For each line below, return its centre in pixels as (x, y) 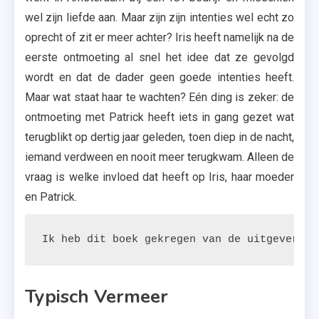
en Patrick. (51, 197)
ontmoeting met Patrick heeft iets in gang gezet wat (159, 117)
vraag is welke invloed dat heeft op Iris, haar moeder (159, 177)
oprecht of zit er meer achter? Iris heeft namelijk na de (159, 37)
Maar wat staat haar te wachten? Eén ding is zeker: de (159, 97)
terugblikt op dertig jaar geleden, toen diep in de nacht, (159, 137)
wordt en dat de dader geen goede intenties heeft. (159, 77)
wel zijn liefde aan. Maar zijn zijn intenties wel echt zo (159, 17)
